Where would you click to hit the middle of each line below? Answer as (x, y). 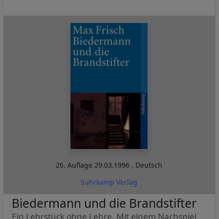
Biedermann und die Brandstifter (104, 203)
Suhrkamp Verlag (109, 182)
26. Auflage (75, 165)
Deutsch (149, 165)
